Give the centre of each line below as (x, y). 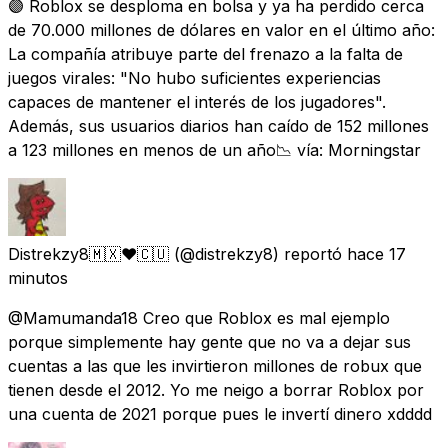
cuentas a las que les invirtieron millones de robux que (215, 365)
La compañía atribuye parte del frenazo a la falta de (205, 53)
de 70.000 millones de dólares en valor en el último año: (221, 29)
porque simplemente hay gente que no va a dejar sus (209, 341)
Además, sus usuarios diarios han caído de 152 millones (218, 125)
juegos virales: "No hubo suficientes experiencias (194, 77)
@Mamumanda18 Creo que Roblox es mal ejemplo (199, 317)
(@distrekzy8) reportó (258, 253)
